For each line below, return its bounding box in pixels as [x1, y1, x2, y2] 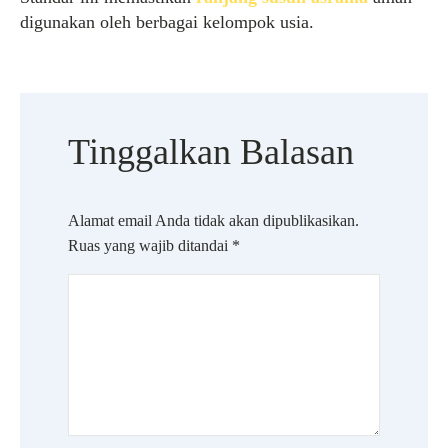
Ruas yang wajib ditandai [68, 237, 232, 254]
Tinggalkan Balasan [68, 132, 354, 172]
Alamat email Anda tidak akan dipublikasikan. [68, 212, 359, 229]
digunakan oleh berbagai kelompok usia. [20, 12, 314, 32]
